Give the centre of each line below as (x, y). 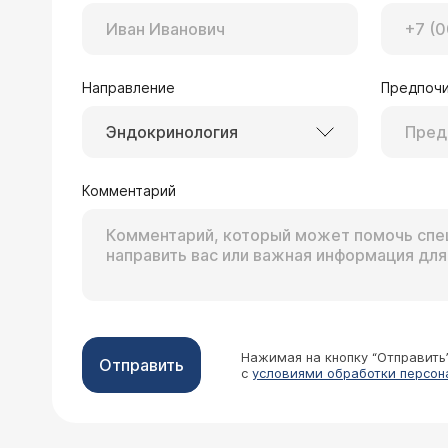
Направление (128, 88)
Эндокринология (172, 132)
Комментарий (129, 191)
